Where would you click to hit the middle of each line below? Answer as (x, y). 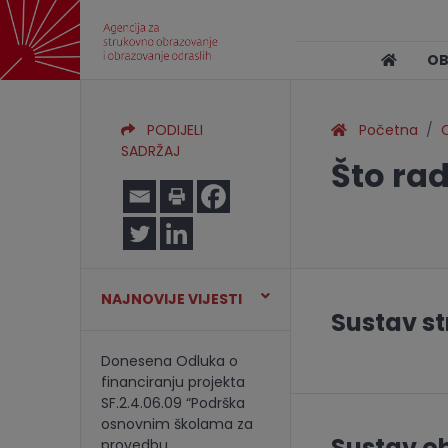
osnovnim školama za (177, 424)
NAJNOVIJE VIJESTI (171, 299)
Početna (382, 130)
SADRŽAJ (150, 151)
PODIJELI (169, 130)
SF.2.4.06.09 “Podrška (173, 403)
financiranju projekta (173, 382)
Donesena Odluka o (169, 361)
